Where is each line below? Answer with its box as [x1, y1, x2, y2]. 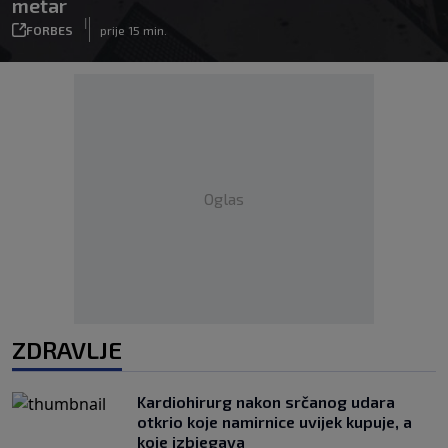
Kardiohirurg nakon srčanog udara [137, 392, 395, 411]
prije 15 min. [100, 22, 167, 37]
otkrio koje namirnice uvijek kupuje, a [137, 412, 412, 431]
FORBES [26, 22, 73, 37]
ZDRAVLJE [12, 335, 122, 364]
